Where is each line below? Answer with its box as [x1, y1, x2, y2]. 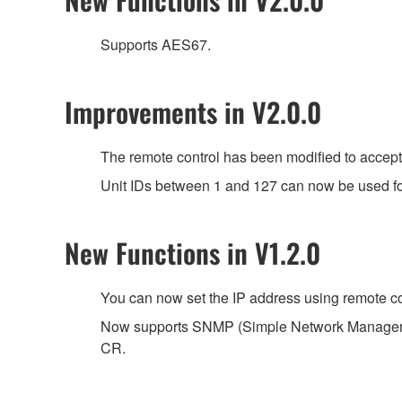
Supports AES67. [100, 34, 211, 56]
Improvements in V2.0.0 [65, 92, 321, 133]
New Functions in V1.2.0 [65, 232, 320, 274]
